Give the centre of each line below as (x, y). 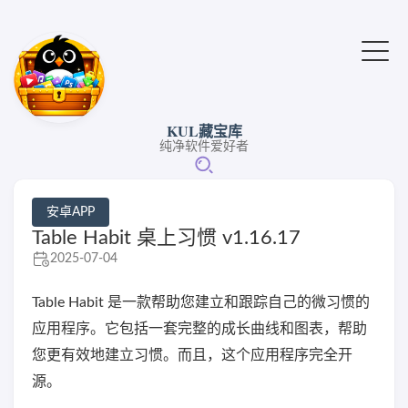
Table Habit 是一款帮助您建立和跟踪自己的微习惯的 (201, 302)
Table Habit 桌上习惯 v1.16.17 (166, 238)
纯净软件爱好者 (204, 147)
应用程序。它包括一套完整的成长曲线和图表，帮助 (199, 329)
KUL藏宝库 (204, 131)
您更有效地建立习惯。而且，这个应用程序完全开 (192, 355)
